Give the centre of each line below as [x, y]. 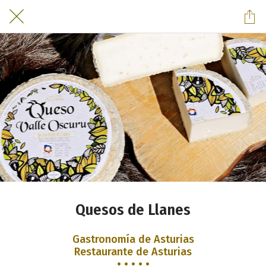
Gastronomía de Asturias [133, 239]
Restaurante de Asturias [133, 251]
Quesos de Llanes [133, 210]
